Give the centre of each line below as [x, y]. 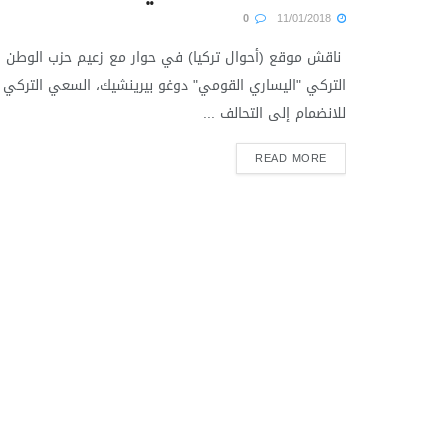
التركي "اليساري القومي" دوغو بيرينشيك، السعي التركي [174, 85]
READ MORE [291, 158]
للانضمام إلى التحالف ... [274, 113]
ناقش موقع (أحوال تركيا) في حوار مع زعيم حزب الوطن [176, 57]
